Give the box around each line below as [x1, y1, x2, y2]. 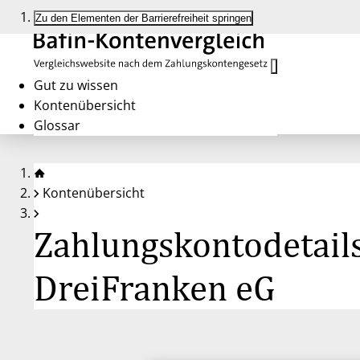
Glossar [34, 117, 80, 134]
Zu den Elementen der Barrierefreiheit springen [35, 12, 252, 24]
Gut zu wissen [34, 76, 118, 94]
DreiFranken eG [34, 266, 275, 309]
